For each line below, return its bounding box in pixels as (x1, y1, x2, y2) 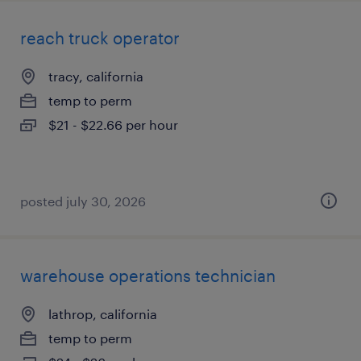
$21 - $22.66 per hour (48, 117, 178, 132)
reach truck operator (20, 28, 180, 48)
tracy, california (48, 68, 143, 84)
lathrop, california (48, 306, 157, 322)
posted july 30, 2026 (20, 193, 146, 209)
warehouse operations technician (20, 266, 276, 285)
